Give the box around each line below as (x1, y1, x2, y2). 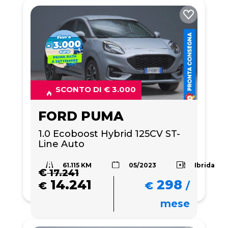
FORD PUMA (38, 108, 124, 124)
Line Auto (38, 138, 84, 150)
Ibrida (194, 161, 215, 169)
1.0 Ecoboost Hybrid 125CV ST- (38, 128, 180, 139)
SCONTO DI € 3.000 (55, 84, 136, 94)
